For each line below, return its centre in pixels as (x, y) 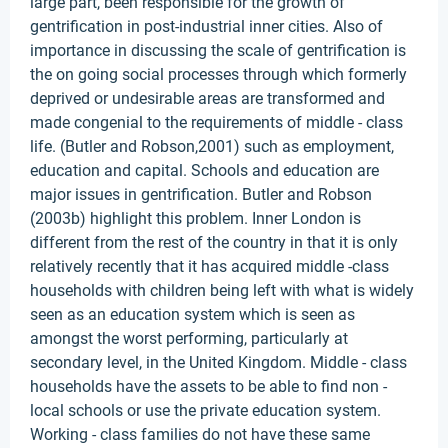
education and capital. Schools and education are (204, 170)
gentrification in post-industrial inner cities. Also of (206, 26)
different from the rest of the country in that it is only (214, 242)
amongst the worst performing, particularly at (189, 338)
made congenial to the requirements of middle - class (216, 122)
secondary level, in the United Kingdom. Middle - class (218, 362)
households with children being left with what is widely (222, 290)
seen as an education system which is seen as (192, 314)
